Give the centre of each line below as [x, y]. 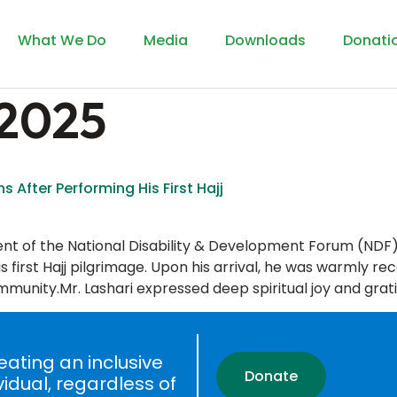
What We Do [62, 40]
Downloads [266, 40]
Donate [271, 377]
